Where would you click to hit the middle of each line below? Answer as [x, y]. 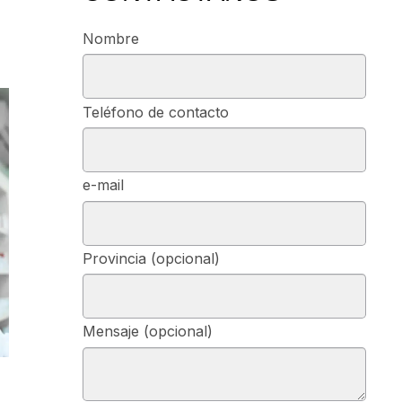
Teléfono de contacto [155, 112]
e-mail [103, 185]
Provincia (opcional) [151, 258]
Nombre [110, 39]
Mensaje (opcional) [147, 332]
